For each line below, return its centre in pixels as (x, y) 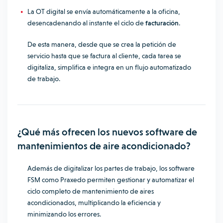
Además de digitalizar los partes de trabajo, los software (111, 168)
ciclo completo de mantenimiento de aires (91, 191)
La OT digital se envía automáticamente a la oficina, (104, 11)
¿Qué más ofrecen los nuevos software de (107, 132)
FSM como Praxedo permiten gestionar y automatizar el (111, 180)
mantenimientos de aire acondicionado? (105, 146)
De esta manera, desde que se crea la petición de (102, 44)
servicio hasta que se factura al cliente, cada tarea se (104, 56)
